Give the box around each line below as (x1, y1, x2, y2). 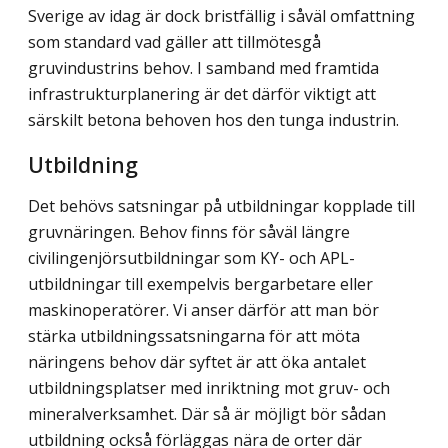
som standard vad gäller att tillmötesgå (28, 31, 321, 54)
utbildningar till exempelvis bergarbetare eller (28, 273, 373, 296)
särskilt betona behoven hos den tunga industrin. (28, 109, 399, 132)
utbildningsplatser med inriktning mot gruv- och (28, 377, 390, 400)
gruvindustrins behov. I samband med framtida (28, 57, 379, 80)
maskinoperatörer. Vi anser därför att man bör (28, 299, 379, 322)
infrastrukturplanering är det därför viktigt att (28, 83, 376, 106)
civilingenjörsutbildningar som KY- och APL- (28, 247, 355, 270)
